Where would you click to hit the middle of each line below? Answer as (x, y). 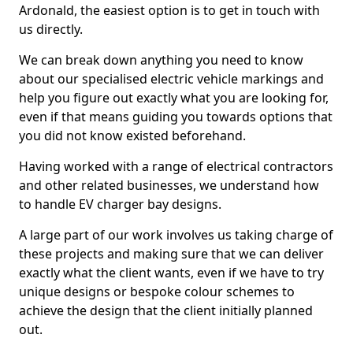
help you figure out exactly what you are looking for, (174, 98)
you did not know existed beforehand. (132, 136)
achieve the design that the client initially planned (166, 310)
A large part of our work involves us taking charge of (176, 235)
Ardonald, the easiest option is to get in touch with (169, 10)
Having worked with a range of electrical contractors (176, 166)
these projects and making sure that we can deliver (171, 254)
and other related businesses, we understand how (169, 185)
